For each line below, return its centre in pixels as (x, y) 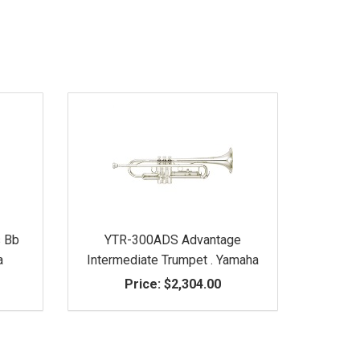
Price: (142, 284)
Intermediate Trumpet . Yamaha (172, 260)
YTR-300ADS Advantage (172, 239)
